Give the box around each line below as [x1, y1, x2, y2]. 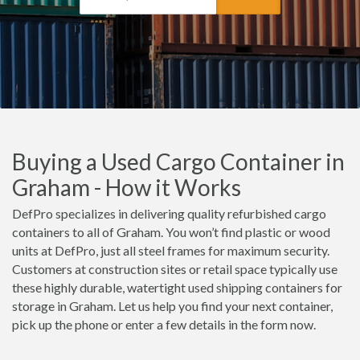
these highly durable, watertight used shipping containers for [12, 280, 342, 295]
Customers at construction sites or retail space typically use [12, 261, 337, 276]
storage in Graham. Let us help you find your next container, [12, 298, 333, 313]
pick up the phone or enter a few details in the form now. [12, 317, 316, 332]
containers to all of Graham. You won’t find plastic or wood [12, 224, 330, 239]
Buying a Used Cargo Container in [12, 148, 345, 175]
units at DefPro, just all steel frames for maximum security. [12, 243, 329, 258]
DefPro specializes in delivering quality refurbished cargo [12, 206, 326, 221]
